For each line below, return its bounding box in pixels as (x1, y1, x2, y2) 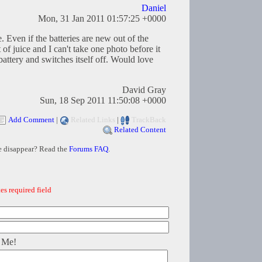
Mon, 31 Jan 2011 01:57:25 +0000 (38, 13, 166, 24)
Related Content (114, 125, 166, 135)
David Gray (122, 85, 166, 95)
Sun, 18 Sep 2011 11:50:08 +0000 (40, 95, 166, 106)
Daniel (142, 3, 166, 13)
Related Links (71, 115, 115, 125)
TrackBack (132, 115, 166, 125)
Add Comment (8, 115, 54, 125)
